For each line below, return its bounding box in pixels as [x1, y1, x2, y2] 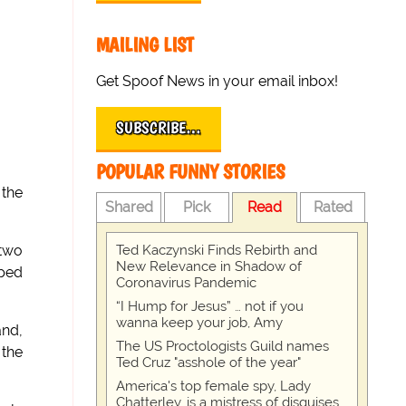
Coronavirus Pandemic [116, 275, 257, 291]
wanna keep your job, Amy [116, 314, 284, 331]
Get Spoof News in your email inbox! [96, 72, 339, 90]
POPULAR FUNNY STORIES [96, 159, 285, 184]
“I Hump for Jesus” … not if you [116, 298, 304, 314]
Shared [104, 198, 153, 216]
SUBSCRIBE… [116, 118, 202, 138]
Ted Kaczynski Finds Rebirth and [116, 242, 318, 258]
